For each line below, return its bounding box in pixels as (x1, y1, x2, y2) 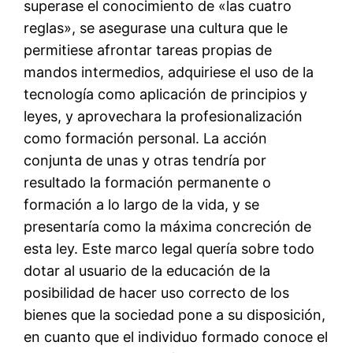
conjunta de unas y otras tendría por (24, 151, 267, 169)
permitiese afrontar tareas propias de (24, 41, 273, 58)
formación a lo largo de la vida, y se (24, 195, 260, 213)
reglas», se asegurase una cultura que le (24, 19, 288, 36)
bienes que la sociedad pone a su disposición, (24, 306, 326, 323)
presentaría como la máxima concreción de (24, 217, 312, 235)
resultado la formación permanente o (24, 173, 272, 191)
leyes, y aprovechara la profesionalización (24, 107, 303, 124)
